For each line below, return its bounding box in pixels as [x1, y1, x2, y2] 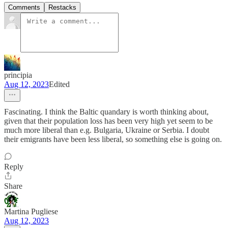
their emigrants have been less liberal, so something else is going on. [4, 135, 222, 144]
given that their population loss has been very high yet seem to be [4, 117, 213, 126]
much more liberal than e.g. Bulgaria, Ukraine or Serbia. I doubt [4, 126, 209, 135]
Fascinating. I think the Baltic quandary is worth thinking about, [4, 107, 209, 117]
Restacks [48, 4, 76, 12]
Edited [49, 80, 70, 89]
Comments [8, 4, 40, 12]
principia [4, 71, 32, 80]
